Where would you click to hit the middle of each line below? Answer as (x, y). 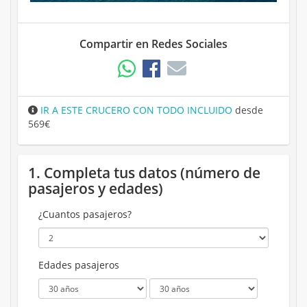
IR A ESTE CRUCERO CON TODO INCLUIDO (135, 110)
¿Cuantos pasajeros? (85, 214)
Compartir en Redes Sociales (153, 44)
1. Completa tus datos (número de (144, 173)
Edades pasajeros (79, 265)
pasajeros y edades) (96, 189)
